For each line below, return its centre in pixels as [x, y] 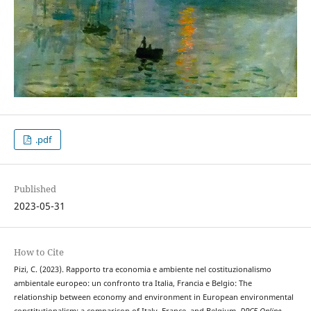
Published [35, 188]
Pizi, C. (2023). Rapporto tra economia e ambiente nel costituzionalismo [142, 269]
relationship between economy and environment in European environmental [153, 297]
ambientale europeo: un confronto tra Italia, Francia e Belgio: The [133, 283]
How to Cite [39, 252]
